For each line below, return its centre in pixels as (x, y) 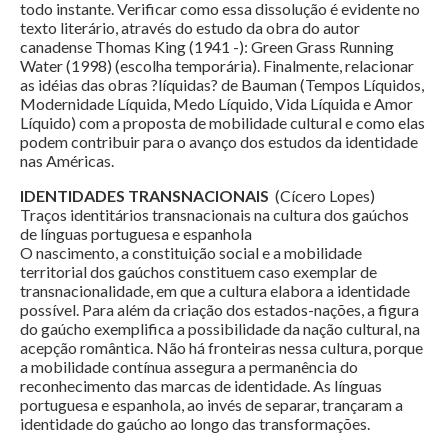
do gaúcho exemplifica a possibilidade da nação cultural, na (220, 329)
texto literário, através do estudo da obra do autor (190, 28)
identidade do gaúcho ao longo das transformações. (195, 424)
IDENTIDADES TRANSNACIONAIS (144, 196)
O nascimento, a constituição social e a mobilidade (191, 253)
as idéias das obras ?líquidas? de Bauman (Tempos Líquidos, (222, 85)
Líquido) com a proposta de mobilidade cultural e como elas (222, 123)
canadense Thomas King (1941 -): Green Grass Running (207, 47)
